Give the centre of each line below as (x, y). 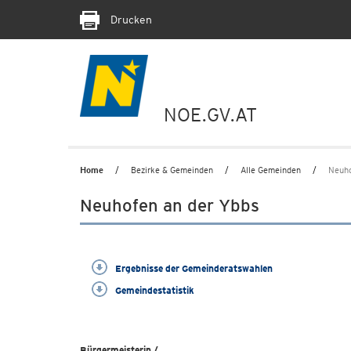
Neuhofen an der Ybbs (170, 205)
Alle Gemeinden (271, 170)
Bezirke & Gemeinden (172, 170)
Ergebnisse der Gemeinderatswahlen (194, 268)
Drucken (130, 20)
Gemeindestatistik (155, 290)
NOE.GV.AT (210, 115)
